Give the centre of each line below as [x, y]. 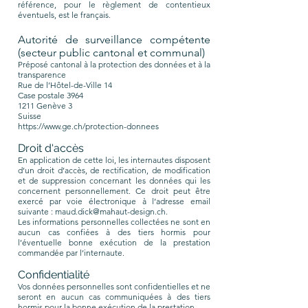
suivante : [36, 211]
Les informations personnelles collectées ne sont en [114, 222]
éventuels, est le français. [64, 15]
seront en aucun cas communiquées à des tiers [114, 297]
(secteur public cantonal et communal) [111, 53]
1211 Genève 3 [45, 106]
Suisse [30, 116]
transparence [42, 75]
